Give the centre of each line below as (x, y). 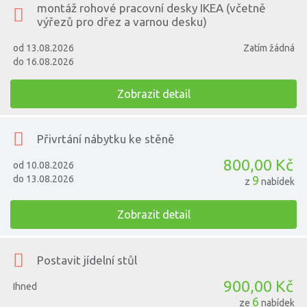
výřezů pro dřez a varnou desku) (122, 21)
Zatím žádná (269, 48)
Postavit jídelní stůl (87, 260)
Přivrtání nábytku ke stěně (106, 139)
